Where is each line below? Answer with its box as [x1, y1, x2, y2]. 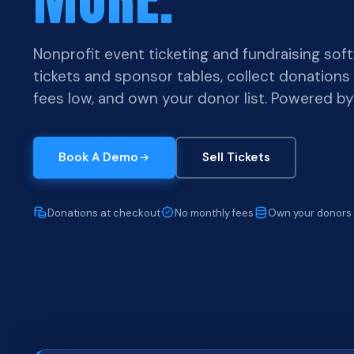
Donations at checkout [47, 205, 160, 220]
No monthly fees [175, 205, 254, 220]
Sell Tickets [201, 149, 270, 165]
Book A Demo [58, 149, 138, 165]
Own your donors [268, 205, 352, 220]
